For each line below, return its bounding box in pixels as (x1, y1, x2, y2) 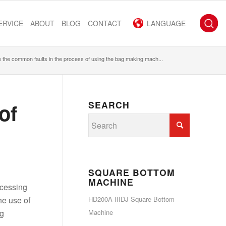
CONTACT (88, 18, 122, 28)
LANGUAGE (147, 18, 186, 28)
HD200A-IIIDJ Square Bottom (88, 194, 175, 204)
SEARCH (88, 98, 130, 111)
